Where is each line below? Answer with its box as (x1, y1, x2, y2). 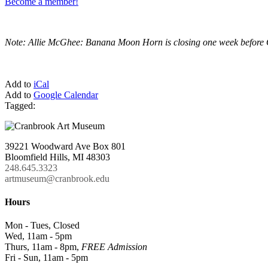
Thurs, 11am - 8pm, (5, 242, 81, 252)
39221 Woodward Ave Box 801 (5, 141, 126, 151)
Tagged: (5, 100, 35, 111)
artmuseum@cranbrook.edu (5, 173, 109, 184)
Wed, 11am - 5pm (5, 231, 72, 242)
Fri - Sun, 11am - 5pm (5, 252, 88, 263)
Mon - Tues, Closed (5, 220, 80, 231)
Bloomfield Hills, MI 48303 (5, 151, 110, 162)
